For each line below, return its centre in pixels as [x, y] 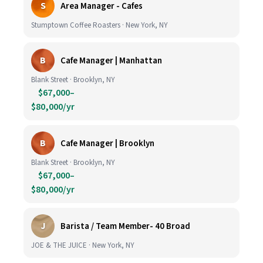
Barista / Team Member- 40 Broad [125, 226]
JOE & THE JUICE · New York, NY [83, 245]
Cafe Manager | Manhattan [111, 60]
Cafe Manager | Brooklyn [107, 143]
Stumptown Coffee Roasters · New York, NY [100, 25]
